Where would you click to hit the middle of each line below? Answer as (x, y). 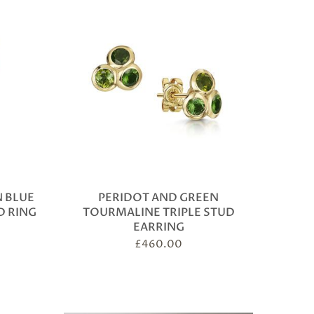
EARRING (158, 227)
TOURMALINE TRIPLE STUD (158, 212)
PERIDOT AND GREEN (158, 198)
